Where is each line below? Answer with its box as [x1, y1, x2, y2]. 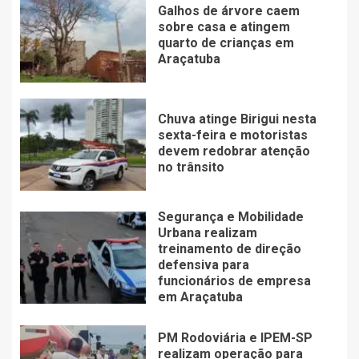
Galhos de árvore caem [157, 3, 300, 19]
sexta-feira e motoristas [157, 127, 308, 143]
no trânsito [157, 159, 224, 175]
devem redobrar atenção [157, 143, 310, 159]
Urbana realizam [157, 224, 257, 240]
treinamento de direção [157, 240, 301, 256]
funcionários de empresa [157, 272, 311, 288]
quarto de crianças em [157, 35, 294, 51]
